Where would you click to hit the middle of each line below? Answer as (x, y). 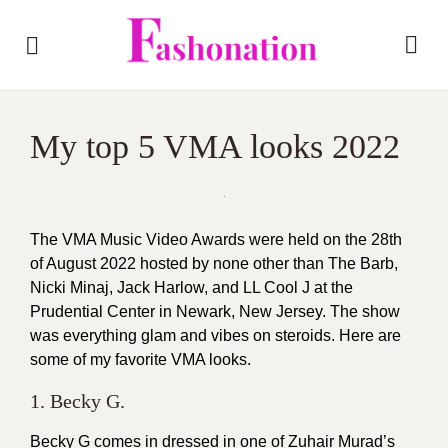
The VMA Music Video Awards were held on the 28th (216, 239)
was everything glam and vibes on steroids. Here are (215, 335)
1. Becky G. (77, 401)
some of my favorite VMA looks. (140, 359)
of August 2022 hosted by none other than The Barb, (214, 263)
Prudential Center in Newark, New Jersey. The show (215, 311)
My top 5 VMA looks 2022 (215, 146)
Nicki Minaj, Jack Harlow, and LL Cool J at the (191, 287)
